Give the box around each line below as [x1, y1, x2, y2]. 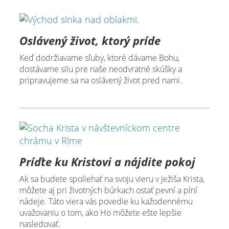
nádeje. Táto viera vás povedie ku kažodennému [19, 196, 193, 208]
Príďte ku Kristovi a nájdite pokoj [19, 154, 195, 170]
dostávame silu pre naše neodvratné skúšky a [19, 63, 182, 75]
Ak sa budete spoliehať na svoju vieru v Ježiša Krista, [19, 173, 204, 185]
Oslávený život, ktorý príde [19, 33, 161, 49]
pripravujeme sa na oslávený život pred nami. [19, 75, 182, 86]
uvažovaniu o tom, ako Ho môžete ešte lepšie [19, 207, 181, 219]
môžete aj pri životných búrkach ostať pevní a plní [19, 185, 197, 196]
